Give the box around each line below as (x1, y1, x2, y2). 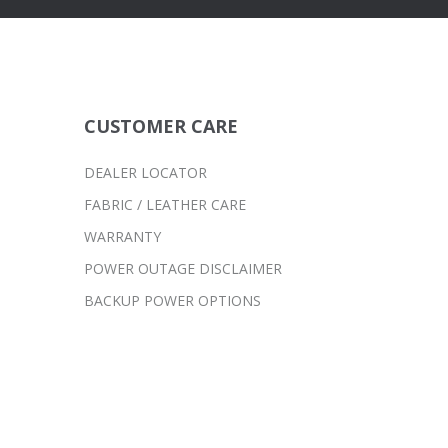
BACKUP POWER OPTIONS (83, 291, 261, 311)
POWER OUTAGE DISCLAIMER (83, 259, 282, 279)
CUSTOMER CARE (83, 114, 238, 139)
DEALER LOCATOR (83, 163, 207, 183)
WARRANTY (83, 227, 161, 247)
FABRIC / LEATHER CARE (83, 195, 246, 215)
